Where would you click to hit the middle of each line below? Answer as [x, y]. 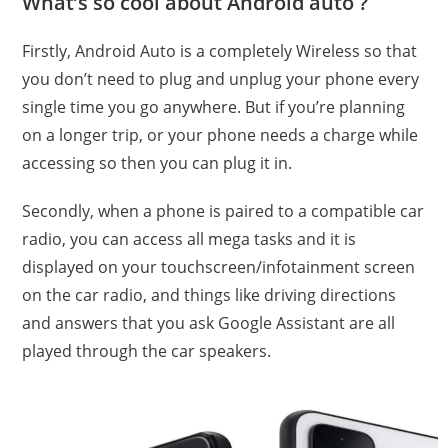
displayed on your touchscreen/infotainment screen [219, 267]
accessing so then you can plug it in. [157, 163]
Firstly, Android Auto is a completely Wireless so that [220, 51]
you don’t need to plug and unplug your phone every [221, 79]
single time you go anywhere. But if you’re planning [214, 107]
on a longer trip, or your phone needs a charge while [220, 135]
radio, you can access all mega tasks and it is [189, 239]
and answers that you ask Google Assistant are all [209, 323]
